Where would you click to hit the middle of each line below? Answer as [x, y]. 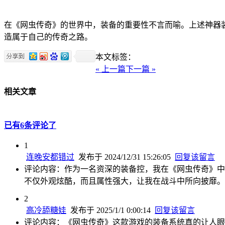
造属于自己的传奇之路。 [48, 37]
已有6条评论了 [30, 125]
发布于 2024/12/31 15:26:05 [126, 157]
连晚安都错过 [50, 157]
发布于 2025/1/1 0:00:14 [111, 210]
